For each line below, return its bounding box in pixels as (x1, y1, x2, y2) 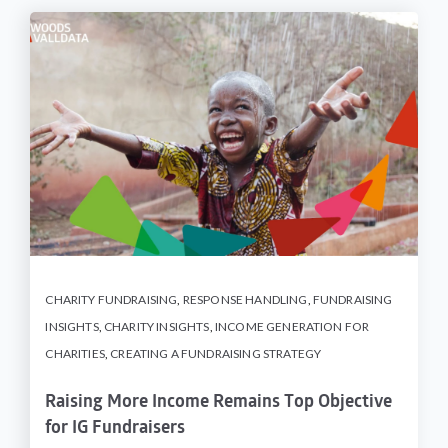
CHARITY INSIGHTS (104, 318, 210, 334)
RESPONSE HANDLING (182, 291, 308, 307)
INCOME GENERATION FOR (214, 318, 370, 334)
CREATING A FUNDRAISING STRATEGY (110, 345, 322, 361)
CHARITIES (45, 345, 105, 361)
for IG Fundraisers (45, 418, 186, 438)
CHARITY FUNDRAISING (45, 291, 178, 307)
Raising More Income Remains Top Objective (45, 392, 393, 412)
